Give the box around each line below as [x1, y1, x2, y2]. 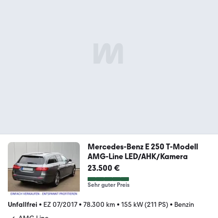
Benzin [174, 200, 194, 209]
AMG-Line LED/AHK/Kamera [87, 152, 188, 162]
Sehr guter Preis [87, 182, 129, 189]
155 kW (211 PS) [121, 200, 168, 209]
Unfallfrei [8, 200, 37, 209]
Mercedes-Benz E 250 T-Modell [87, 142, 198, 152]
